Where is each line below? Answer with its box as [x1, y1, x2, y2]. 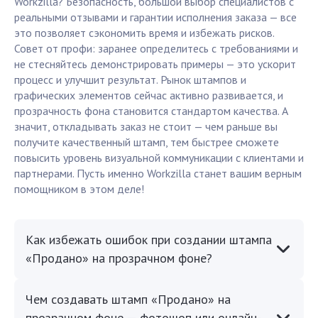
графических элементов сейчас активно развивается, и [14, 88, 283, 103]
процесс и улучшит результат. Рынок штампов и [14, 72, 246, 87]
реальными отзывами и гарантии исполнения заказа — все [14, 10, 297, 25]
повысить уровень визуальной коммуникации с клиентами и [14, 150, 304, 165]
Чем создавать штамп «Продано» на [26, 291, 231, 308]
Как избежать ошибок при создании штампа [26, 231, 272, 248]
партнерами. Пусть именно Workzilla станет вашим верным [14, 166, 302, 181]
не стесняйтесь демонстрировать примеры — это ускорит [14, 57, 296, 72]
